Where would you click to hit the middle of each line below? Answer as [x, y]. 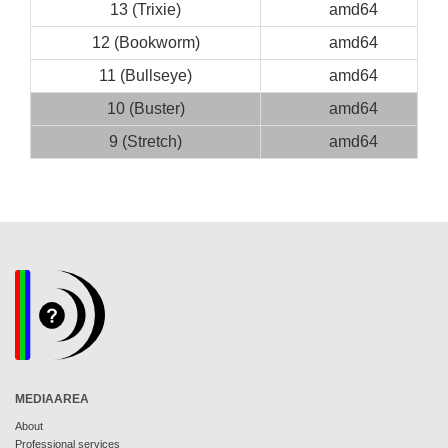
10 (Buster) [145, 108]
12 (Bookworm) [145, 42]
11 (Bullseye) [145, 75]
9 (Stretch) [145, 141]
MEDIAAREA [52, 399]
